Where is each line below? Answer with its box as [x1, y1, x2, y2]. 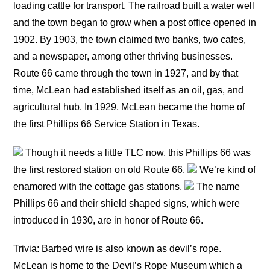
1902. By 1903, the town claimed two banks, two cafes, [13, 34, 246, 45]
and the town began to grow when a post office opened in [13, 17, 257, 28]
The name [194, 181, 240, 192]
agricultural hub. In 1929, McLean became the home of [13, 102, 245, 113]
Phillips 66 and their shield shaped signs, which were [13, 198, 240, 209]
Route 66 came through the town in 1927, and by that [13, 68, 239, 79]
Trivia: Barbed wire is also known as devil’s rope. [13, 243, 222, 254]
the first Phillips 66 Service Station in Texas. [13, 119, 200, 130]
